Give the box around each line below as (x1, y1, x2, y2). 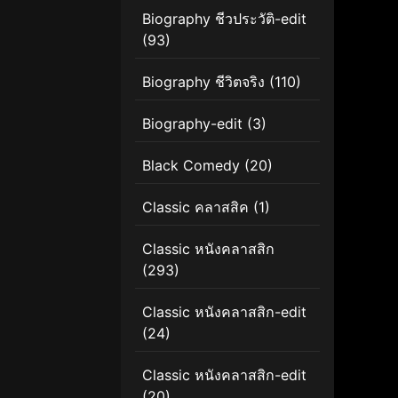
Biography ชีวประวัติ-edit (142, 9, 306, 28)
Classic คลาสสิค (142, 197, 249, 216)
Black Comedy (142, 155, 240, 174)
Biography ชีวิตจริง (142, 72, 265, 91)
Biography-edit (142, 114, 243, 132)
